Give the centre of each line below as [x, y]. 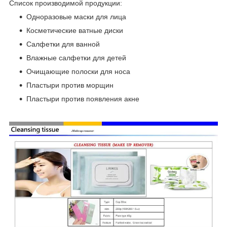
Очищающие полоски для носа [78, 71]
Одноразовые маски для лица [76, 16]
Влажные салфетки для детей [76, 58]
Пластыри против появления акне [83, 99]
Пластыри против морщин [70, 85]
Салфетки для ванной [63, 44]
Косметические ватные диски [75, 30]
